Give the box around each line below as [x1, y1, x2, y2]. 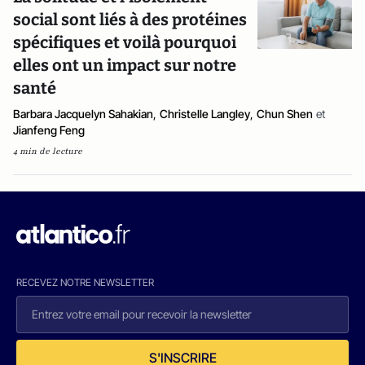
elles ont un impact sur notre [13, 55, 236, 75]
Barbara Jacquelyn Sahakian [13, 107, 153, 121]
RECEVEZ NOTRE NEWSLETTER [16, 276, 154, 288]
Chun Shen [257, 107, 313, 121]
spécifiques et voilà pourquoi [13, 33, 236, 52]
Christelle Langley [160, 107, 250, 121]
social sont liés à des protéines [13, 10, 247, 29]
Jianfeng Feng [13, 123, 85, 137]
